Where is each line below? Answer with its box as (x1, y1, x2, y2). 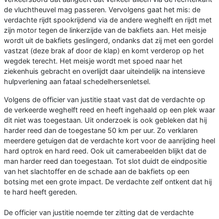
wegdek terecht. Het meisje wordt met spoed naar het (4, 57, 182, 66)
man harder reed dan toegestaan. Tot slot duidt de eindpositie (4, 157, 207, 166)
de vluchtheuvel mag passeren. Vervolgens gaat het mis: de (4, 5, 200, 14)
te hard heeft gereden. (4, 188, 77, 197)
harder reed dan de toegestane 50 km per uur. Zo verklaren (4, 126, 197, 135)
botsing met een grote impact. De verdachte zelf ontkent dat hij (4, 177, 212, 186)
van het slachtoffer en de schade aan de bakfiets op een (4, 167, 189, 176)
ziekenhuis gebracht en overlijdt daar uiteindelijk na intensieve (4, 67, 205, 76)
